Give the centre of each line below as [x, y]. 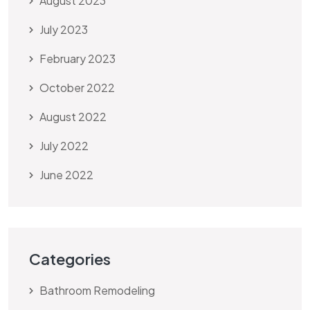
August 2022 [73, 116]
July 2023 [64, 29]
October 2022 [77, 87]
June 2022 [66, 174]
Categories [70, 258]
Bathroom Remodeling [97, 290]
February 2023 [77, 58]
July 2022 [64, 145]
